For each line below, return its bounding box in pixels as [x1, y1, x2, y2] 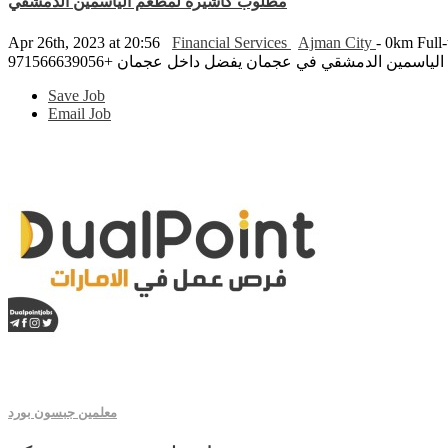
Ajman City [298, 33, 376, 51]
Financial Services [172, 33, 291, 51]
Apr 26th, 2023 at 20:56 [8, 33, 164, 51]
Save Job [48, 86, 105, 104]
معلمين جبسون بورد [8, 404, 117, 420]
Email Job [48, 104, 111, 122]
